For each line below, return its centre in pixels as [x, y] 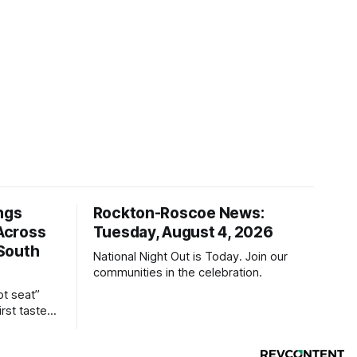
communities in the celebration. [177, 273]
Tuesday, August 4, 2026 [183, 232]
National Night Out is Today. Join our [190, 257]
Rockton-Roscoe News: [178, 213]
